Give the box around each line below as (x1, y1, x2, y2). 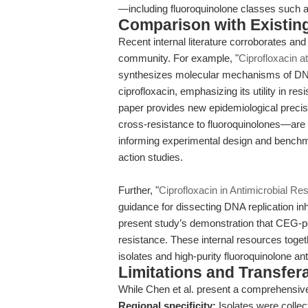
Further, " (118, 184, 159, 196)
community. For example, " (118, 52, 239, 64)
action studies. (118, 151, 183, 163)
